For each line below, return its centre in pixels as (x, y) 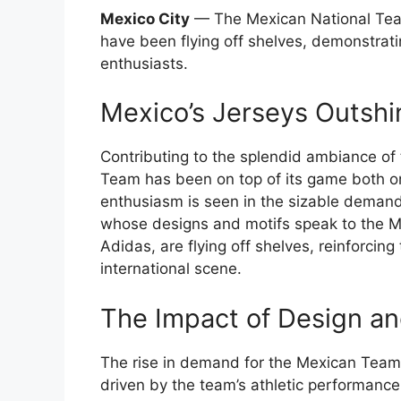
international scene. (171, 269)
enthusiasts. (144, 63)
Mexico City (145, 18)
